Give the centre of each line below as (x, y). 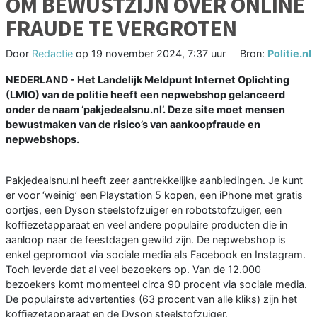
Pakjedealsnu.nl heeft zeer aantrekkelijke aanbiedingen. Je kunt (154, 180)
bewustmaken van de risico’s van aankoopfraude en (133, 125)
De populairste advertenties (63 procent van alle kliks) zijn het (151, 299)
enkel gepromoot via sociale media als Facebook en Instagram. (156, 255)
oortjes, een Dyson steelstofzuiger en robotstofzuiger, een (144, 210)
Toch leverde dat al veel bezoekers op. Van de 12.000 (133, 270)
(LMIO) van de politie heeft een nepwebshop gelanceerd (145, 95)
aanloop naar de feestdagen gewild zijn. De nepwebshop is (146, 240)
